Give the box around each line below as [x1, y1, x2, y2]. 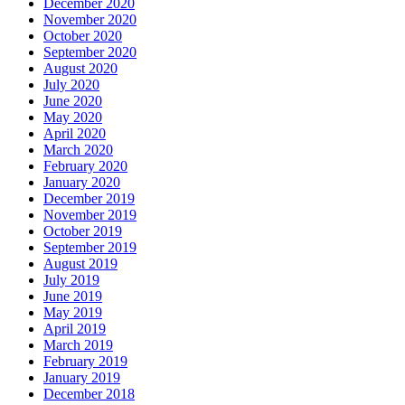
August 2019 [43, 256, 118, 272]
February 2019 [43, 353, 127, 370]
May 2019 [43, 305, 102, 321]
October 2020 [43, 28, 122, 44]
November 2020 [43, 12, 137, 28]
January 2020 [43, 174, 120, 191]
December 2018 [43, 386, 135, 402]
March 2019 [43, 337, 113, 353]
